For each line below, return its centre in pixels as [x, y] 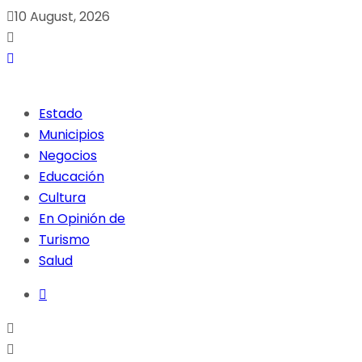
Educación [72, 177]
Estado [61, 114]
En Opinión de [82, 219]
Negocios [68, 156]
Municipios [72, 135]
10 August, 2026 [62, 17]
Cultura [62, 198]
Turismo [64, 240]
